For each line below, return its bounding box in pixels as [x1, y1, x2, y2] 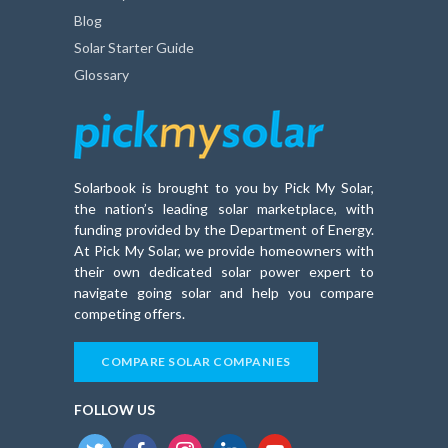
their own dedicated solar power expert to [74, 262, 374, 280]
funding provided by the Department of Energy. [74, 220, 374, 238]
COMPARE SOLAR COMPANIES [101, 353, 291, 369]
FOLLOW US [74, 400, 155, 418]
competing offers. [74, 304, 185, 322]
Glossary [74, 65, 129, 83]
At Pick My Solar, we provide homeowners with [74, 241, 374, 259]
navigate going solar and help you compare [74, 283, 374, 301]
